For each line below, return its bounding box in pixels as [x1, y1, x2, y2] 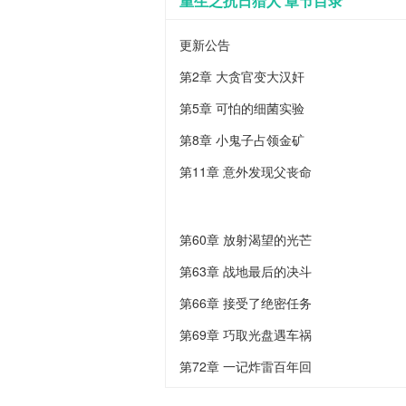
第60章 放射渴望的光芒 [179, 230, 312, 248]
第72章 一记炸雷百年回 [179, 357, 312, 375]
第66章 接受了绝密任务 [179, 294, 312, 312]
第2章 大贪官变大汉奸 [179, 67, 304, 85]
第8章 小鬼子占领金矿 [179, 130, 304, 149]
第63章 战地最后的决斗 [179, 262, 312, 280]
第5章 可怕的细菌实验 [179, 99, 304, 117]
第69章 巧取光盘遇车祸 [179, 325, 312, 343]
